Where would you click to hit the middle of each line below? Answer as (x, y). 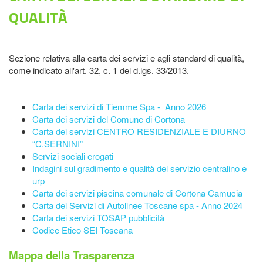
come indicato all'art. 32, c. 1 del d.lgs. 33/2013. (99, 70)
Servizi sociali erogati (73, 156)
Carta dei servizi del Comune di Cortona (109, 119)
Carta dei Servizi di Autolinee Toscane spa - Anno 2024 (137, 205)
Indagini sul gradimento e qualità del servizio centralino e (139, 168)
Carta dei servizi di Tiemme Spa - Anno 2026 (119, 107)
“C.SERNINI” (58, 144)
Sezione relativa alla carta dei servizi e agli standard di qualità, (127, 58)
